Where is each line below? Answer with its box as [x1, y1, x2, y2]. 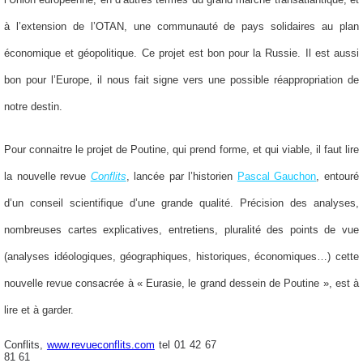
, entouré [316, 169, 360, 182]
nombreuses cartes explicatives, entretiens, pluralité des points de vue [4, 223, 359, 236]
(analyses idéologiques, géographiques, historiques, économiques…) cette [4, 250, 359, 263]
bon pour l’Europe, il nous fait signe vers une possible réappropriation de [4, 73, 359, 86]
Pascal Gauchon [237, 169, 317, 182]
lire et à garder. [4, 303, 74, 316]
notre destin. [4, 100, 62, 113]
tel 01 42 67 [154, 338, 216, 351]
